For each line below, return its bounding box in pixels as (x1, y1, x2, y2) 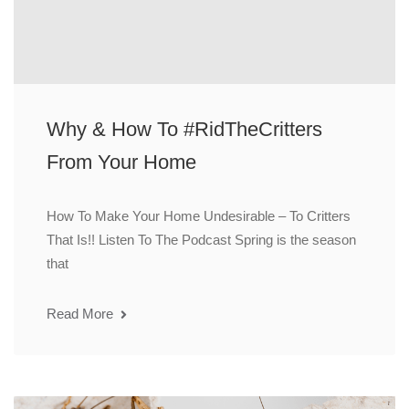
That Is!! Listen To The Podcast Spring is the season (47, 232, 356, 248)
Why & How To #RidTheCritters (47, 118, 322, 142)
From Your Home (47, 151, 196, 174)
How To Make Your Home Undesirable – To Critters (47, 208, 351, 225)
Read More (47, 306, 117, 322)
